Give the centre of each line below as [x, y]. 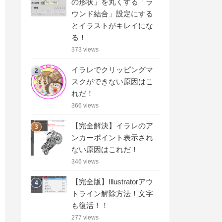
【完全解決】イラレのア [112, 125]
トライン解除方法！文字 [112, 193]
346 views [85, 161]
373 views [85, 49]
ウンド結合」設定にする [112, 13]
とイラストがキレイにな [112, 25]
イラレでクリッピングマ [112, 69]
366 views [85, 105]
